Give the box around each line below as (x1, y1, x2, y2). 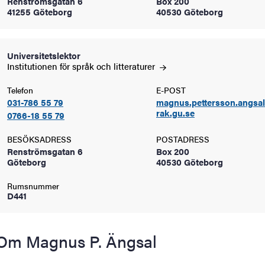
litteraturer (114, 60, 157, 72)
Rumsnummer (7, 180, 59, 192)
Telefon (7, 84, 33, 96)
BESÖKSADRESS (7, 133, 72, 145)
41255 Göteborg (7, 5, 72, 18)
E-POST (156, 84, 186, 96)
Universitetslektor (7, 49, 80, 62)
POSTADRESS (156, 133, 209, 145)
